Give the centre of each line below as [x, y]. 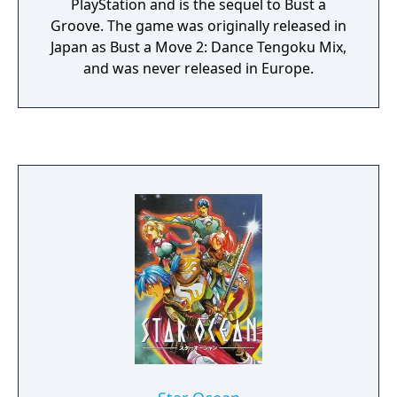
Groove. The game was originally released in [198, 26]
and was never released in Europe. [198, 68]
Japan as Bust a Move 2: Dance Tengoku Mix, [198, 47]
